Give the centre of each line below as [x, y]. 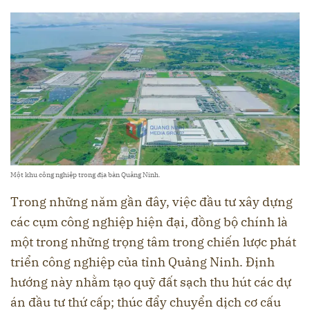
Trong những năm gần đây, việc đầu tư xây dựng [152, 201]
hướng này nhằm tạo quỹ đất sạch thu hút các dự [151, 282]
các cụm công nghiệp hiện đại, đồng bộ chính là [149, 221]
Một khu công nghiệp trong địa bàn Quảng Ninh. [85, 174]
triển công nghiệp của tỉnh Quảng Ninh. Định [143, 262]
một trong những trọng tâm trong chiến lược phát [153, 241]
